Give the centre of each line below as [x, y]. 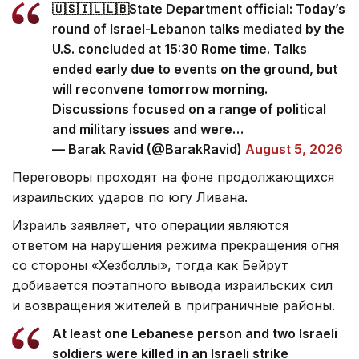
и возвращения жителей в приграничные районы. [173, 305]
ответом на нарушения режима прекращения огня [175, 245]
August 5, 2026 [294, 149]
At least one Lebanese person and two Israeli [195, 333]
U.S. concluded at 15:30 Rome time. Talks [179, 48]
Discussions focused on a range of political [189, 109]
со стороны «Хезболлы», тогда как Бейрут [150, 265]
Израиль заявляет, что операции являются [150, 225]
